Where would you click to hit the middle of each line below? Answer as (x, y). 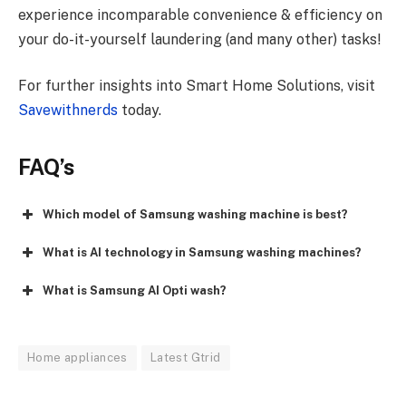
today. (141, 111)
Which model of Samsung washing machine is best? (195, 215)
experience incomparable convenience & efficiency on (200, 14)
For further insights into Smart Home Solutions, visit (197, 86)
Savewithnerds (68, 111)
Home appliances (77, 358)
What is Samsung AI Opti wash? (135, 291)
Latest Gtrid (185, 358)
